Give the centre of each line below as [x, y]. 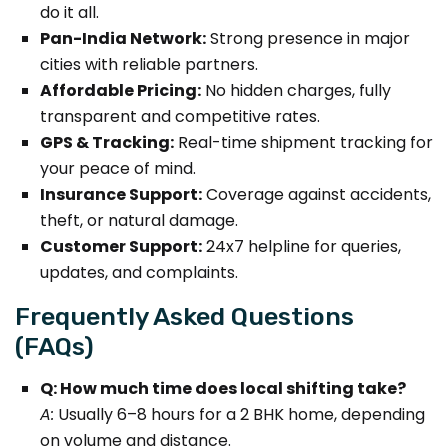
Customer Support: [121, 246]
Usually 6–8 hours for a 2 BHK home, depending [239, 414]
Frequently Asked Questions [184, 315]
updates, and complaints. [139, 272]
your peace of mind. [118, 168]
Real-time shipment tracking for [303, 142]
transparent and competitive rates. [180, 116]
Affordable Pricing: [120, 90]
